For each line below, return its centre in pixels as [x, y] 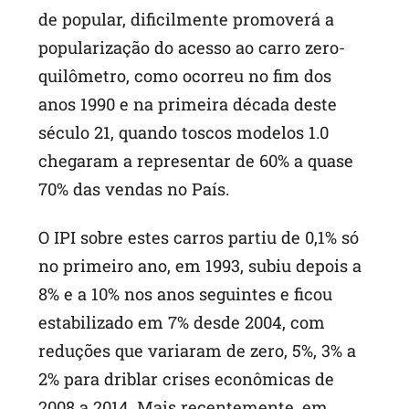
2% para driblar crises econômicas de [187, 379]
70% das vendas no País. [134, 189]
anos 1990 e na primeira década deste [188, 104]
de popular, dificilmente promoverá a [187, 19]
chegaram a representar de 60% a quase [196, 160]
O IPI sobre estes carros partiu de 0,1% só [199, 238]
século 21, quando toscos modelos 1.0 [184, 132]
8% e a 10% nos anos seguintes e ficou [186, 294]
